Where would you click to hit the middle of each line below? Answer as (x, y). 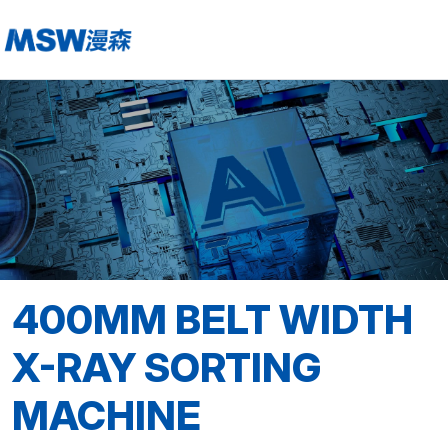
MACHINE (106, 415)
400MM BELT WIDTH (212, 319)
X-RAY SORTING (166, 367)
